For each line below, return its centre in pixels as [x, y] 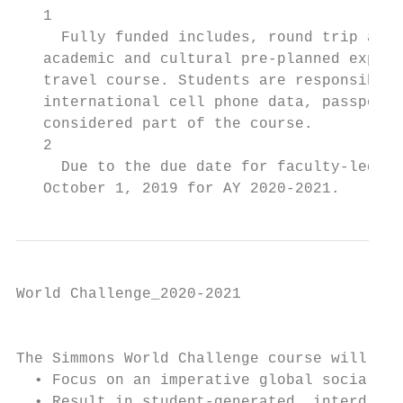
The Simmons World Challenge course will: [196, 359]
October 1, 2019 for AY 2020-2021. [178, 189]
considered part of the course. [165, 124]
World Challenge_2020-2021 [129, 294]
